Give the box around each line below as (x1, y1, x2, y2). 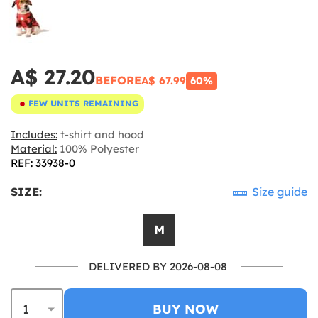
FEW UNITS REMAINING (28, 98, 138, 109)
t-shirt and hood (57, 127, 144, 141)
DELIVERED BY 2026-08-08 (88, 259, 227, 273)
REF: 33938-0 (11, 155, 75, 170)
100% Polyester (57, 141, 139, 155)
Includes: (11, 127, 57, 141)
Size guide (249, 184, 307, 199)
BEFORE (95, 72, 141, 87)
